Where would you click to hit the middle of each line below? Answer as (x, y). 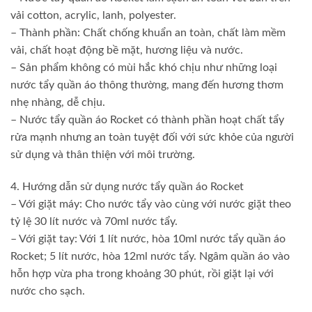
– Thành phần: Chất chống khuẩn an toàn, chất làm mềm (148, 32)
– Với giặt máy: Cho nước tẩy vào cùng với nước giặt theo (151, 204)
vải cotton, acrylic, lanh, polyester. (93, 15)
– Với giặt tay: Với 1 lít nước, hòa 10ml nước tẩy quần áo (148, 239)
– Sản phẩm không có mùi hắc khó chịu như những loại (144, 67)
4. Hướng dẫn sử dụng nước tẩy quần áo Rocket (127, 186)
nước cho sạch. (48, 291)
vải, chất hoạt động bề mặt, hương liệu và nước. (127, 50)
